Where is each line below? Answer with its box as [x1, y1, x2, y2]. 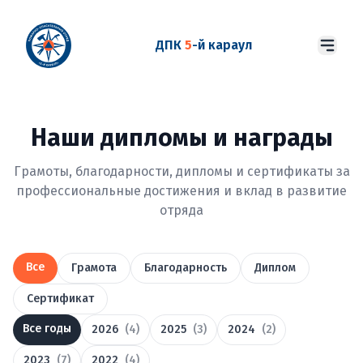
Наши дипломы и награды [30, 123, 333, 152]
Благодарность [144, 261, 227, 275]
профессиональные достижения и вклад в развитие [16, 183, 347, 199]
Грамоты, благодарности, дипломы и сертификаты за [13, 164, 350, 179]
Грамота [71, 261, 117, 275]
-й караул [192, 37, 253, 53]
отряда [160, 203, 203, 218]
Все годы [23, 322, 71, 335]
